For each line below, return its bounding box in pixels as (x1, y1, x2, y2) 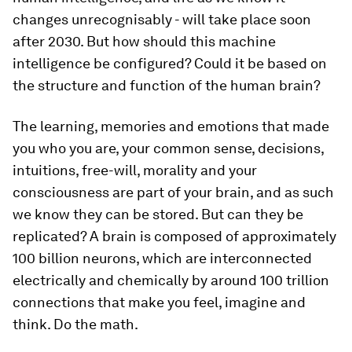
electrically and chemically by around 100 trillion (13, 272, 329, 288)
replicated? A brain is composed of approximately (13, 228, 336, 244)
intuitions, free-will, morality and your (13, 162, 257, 178)
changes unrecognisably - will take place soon (13, 11, 311, 27)
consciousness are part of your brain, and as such (13, 184, 334, 200)
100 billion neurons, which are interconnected (13, 250, 312, 266)
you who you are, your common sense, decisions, (13, 140, 324, 156)
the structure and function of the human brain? (13, 77, 321, 93)
